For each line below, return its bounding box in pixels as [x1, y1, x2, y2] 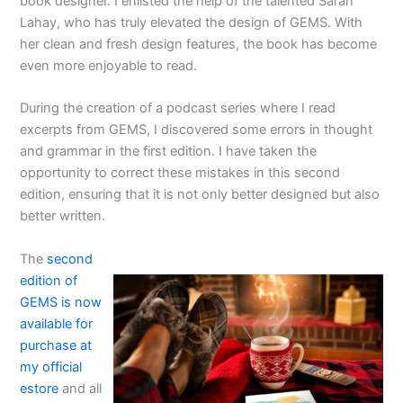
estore [20, 380, 59, 397]
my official [20, 358, 83, 375]
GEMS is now [20, 293, 103, 310]
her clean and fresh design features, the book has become [20, 36, 378, 53]
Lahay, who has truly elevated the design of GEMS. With [20, 14, 363, 31]
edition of [20, 272, 78, 289]
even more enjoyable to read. [20, 58, 198, 75]
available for [20, 315, 94, 332]
